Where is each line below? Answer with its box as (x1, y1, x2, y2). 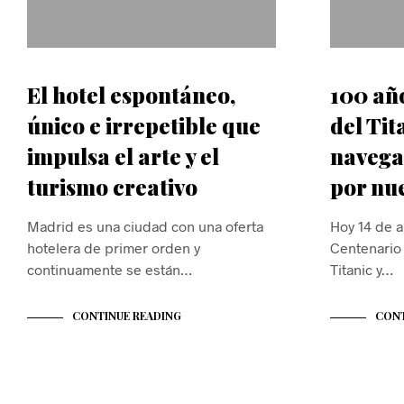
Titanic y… (330, 261, 393, 279)
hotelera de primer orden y (27, 239, 200, 257)
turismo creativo (27, 172, 197, 202)
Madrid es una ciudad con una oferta (27, 217, 263, 235)
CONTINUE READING (72, 308, 181, 324)
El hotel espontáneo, (27, 80, 235, 110)
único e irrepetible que (27, 111, 261, 141)
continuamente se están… (27, 261, 192, 279)
